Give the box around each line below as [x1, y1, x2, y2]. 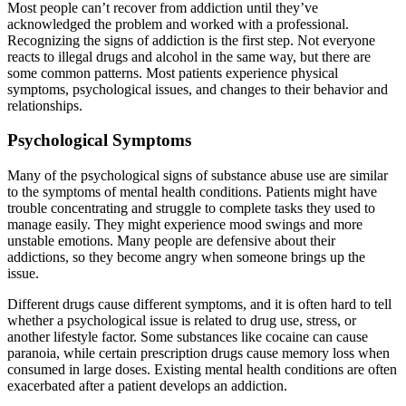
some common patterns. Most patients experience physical [7, 64, 338, 81]
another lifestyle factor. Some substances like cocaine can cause [7, 329, 368, 345]
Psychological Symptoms [7, 130, 191, 150]
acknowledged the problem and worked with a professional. [7, 15, 349, 32]
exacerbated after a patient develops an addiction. [7, 378, 287, 394]
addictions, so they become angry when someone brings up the [7, 249, 365, 266]
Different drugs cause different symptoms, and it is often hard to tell [7, 296, 391, 313]
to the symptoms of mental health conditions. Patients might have [7, 184, 377, 200]
